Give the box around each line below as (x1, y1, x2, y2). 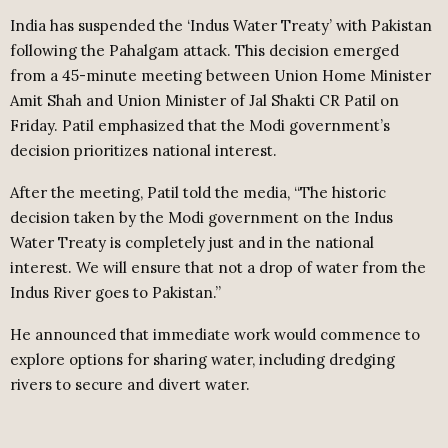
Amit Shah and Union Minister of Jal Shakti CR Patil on (10, 90, 399, 110)
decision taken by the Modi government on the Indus (10, 207, 393, 227)
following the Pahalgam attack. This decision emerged (10, 40, 399, 60)
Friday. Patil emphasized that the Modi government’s (10, 115, 390, 135)
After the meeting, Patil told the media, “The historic (10, 182, 386, 202)
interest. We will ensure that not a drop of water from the (10, 257, 426, 277)
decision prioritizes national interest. (10, 140, 277, 160)
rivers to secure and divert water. (10, 374, 250, 394)
